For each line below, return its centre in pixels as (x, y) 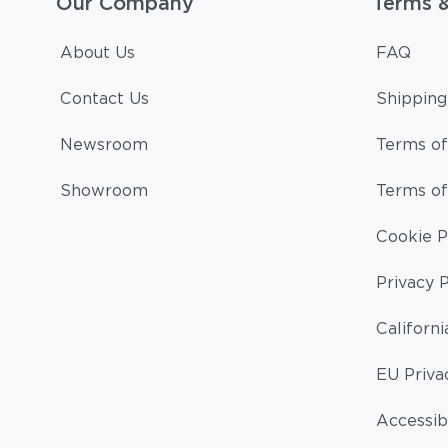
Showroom (104, 190)
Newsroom (104, 144)
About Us (97, 52)
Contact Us (104, 98)
